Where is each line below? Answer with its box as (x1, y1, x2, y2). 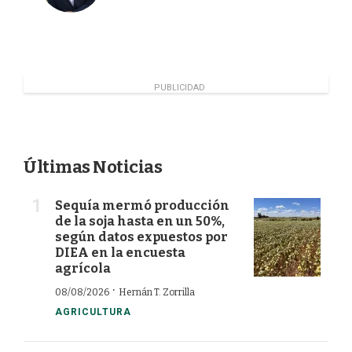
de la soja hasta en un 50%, (55, 214, 225, 229)
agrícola (55, 261, 111, 277)
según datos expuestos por (55, 229, 228, 245)
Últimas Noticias (24, 156, 162, 178)
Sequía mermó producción (55, 198, 229, 214)
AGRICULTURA (55, 306, 131, 318)
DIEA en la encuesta (55, 245, 185, 261)
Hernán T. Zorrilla (119, 287, 195, 299)
